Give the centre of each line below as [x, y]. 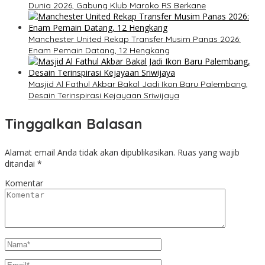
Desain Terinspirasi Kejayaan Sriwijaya [104, 96]
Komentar [24, 183]
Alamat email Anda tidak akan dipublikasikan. [90, 153]
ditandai [21, 164]
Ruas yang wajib [209, 153]
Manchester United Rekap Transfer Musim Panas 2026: [135, 39]
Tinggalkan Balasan [74, 124]
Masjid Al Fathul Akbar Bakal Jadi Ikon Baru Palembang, [138, 84]
